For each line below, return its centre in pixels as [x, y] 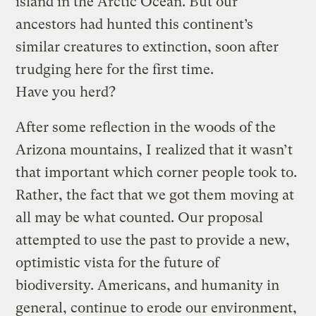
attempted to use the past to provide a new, [153, 240]
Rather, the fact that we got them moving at [155, 195]
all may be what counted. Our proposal [140, 217]
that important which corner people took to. [157, 172]
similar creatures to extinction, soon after [147, 47]
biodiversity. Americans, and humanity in [148, 285]
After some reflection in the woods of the [146, 127]
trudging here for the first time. [115, 69]
